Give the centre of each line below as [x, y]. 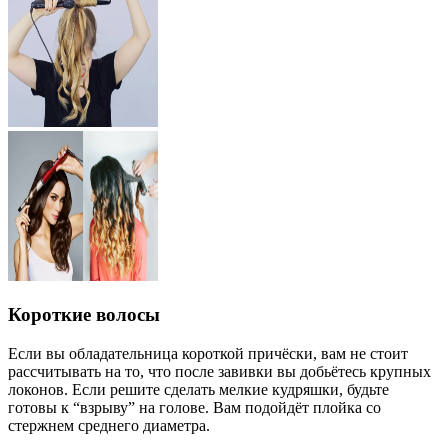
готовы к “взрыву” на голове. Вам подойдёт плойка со [194, 407]
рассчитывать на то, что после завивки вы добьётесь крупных [219, 371]
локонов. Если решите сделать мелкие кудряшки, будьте [198, 389]
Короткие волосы [84, 315]
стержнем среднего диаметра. [109, 425]
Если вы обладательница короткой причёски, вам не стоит [208, 353]
